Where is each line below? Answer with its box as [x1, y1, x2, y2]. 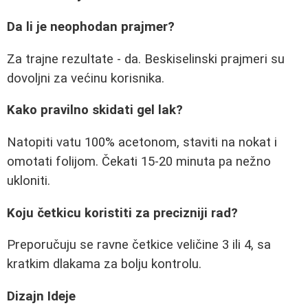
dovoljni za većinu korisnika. [7, 70, 164, 86]
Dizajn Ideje [7, 288, 76, 304]
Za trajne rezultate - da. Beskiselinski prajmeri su [7, 51, 285, 67]
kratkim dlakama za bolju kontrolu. [7, 256, 201, 272]
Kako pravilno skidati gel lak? [7, 102, 183, 118]
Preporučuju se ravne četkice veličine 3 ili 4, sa [7, 237, 271, 253]
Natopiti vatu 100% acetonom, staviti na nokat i [7, 134, 277, 150]
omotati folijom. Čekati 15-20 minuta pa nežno [7, 153, 271, 169]
